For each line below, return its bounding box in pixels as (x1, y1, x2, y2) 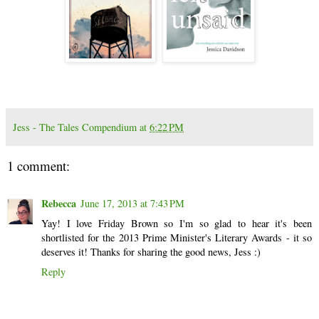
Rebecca (41, 195, 76, 211)
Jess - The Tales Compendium (13, 120, 137, 135)
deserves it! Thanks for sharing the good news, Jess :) (41, 244, 261, 258)
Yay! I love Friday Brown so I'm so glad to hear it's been (41, 216, 312, 230)
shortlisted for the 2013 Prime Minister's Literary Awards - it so (41, 230, 312, 244)
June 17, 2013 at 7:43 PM (80, 196, 184, 210)
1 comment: (7, 157, 70, 175)
